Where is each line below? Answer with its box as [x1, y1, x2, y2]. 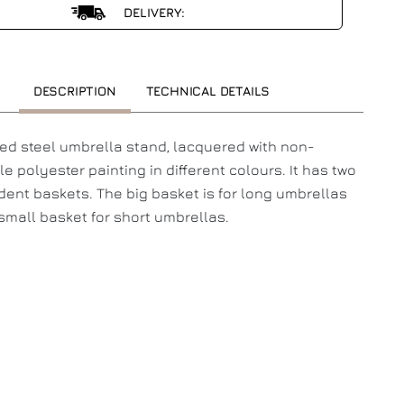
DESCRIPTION [32, 83, 116, 98]
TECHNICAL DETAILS [145, 83, 271, 98]
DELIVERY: [119, 5, 185, 20]
